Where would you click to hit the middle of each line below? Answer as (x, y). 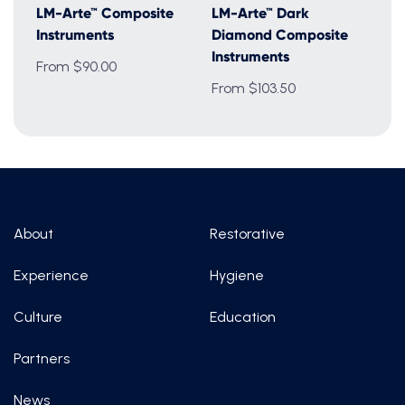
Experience (51, 275)
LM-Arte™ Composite (105, 13)
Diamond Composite (280, 34)
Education (242, 317)
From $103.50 (254, 88)
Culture (38, 317)
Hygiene (236, 275)
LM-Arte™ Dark (260, 13)
